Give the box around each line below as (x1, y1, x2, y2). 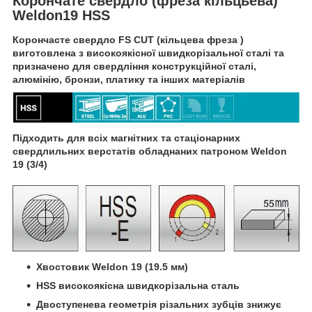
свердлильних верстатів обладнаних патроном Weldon (13, 146, 287, 157)
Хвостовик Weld (36, 260, 116, 272)
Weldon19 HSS (13, 7, 110, 23)
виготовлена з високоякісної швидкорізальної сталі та (13, 47, 284, 59)
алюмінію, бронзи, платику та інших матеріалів (13, 74, 245, 86)
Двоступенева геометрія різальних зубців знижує (36, 298, 281, 310)
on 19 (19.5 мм (116, 260, 185, 272)
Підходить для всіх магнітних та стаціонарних (13, 132, 240, 144)
